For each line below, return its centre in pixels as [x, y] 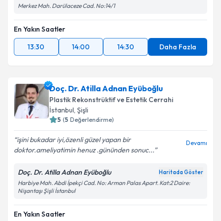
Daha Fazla [178, 47]
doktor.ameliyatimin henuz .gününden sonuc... [84, 150]
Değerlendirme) [92, 120]
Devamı [197, 143]
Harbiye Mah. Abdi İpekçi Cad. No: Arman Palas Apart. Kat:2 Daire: [104, 183]
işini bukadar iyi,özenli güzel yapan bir [74, 140]
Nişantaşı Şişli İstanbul [47, 191]
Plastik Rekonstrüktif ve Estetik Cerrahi [111, 100]
